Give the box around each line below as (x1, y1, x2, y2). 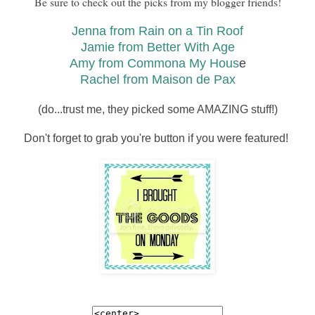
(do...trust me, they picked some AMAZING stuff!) (37, 103, 278, 115)
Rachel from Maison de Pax (79, 72, 236, 86)
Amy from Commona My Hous (69, 56, 239, 70)
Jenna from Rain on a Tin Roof (72, 23, 243, 38)
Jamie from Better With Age (80, 39, 235, 54)
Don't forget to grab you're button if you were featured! (24, 131, 291, 144)
